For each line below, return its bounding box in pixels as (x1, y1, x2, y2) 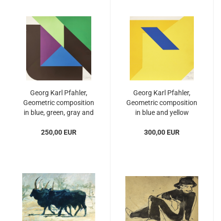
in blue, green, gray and (24, 109, 94, 116)
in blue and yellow (135, 109, 189, 116)
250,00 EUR (41, 128, 76, 136)
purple (49, 118, 69, 126)
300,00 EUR (144, 128, 180, 136)
